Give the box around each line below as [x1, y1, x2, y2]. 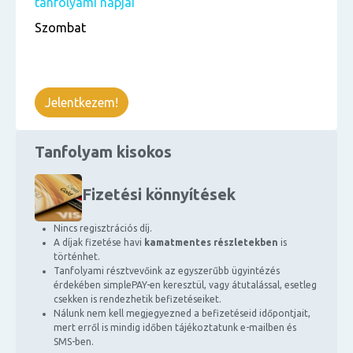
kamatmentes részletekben [144, 237, 278, 247]
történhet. [54, 251, 100, 262]
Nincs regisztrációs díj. [54, 223, 152, 233]
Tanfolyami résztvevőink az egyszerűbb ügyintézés [54, 266, 280, 276]
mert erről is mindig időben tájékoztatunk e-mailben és [54, 322, 296, 333]
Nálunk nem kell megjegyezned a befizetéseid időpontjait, [54, 308, 310, 318]
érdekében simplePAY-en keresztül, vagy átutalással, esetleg [54, 280, 317, 290]
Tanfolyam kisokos [35, 143, 172, 161]
